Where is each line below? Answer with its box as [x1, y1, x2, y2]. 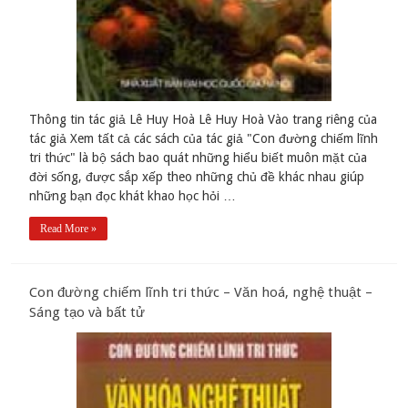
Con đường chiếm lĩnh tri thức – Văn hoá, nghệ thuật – [29, 284, 373, 301]
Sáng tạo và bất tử [29, 304, 146, 321]
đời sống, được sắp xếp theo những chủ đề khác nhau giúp [29, 169, 365, 185]
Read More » [40, 222, 97, 236]
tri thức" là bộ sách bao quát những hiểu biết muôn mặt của [29, 150, 368, 166]
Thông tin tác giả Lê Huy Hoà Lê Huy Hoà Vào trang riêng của [29, 112, 378, 127]
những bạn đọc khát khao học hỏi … [29, 189, 237, 204]
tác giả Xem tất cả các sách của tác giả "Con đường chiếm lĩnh [29, 131, 379, 147]
